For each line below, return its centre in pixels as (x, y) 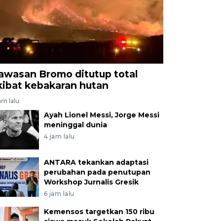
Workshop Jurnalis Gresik (91, 182)
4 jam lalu (59, 136)
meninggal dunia (75, 125)
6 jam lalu (59, 193)
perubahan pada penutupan (97, 172)
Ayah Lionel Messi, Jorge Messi (101, 115)
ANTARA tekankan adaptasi (96, 162)
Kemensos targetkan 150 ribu (99, 211)
